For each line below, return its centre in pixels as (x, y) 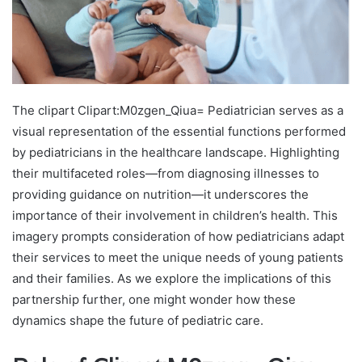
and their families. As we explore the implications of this (172, 278)
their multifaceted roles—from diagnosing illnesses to (166, 173)
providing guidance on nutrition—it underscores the (160, 194)
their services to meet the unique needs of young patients (178, 257)
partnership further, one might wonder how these (154, 299)
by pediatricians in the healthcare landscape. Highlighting (176, 152)
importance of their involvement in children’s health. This (175, 215)
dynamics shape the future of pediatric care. (138, 320)
